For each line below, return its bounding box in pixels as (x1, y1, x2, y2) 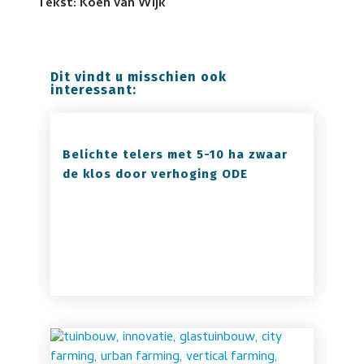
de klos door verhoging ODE (62, 167, 248, 181)
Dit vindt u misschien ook (50, 69, 227, 84)
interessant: (50, 82, 136, 97)
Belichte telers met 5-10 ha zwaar (62, 147, 288, 162)
